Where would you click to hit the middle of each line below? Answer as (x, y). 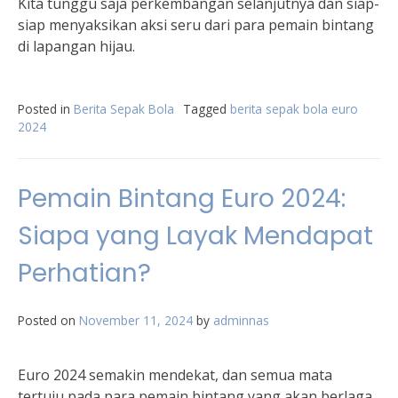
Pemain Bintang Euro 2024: (182, 199)
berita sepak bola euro (294, 109)
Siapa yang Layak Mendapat (195, 236)
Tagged (207, 109)
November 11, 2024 (136, 320)
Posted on (48, 320)
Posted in (46, 109)
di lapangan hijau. (76, 46)
